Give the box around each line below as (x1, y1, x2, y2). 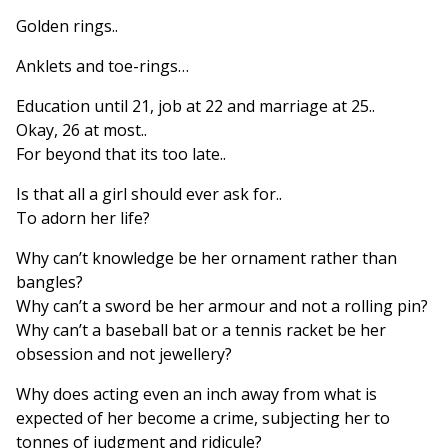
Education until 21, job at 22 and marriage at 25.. (16, 95, 375, 118)
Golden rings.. (16, 15, 118, 38)
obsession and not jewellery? (16, 343, 232, 366)
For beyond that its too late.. (16, 143, 226, 166)
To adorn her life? (16, 207, 150, 230)
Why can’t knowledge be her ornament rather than (16, 247, 397, 270)
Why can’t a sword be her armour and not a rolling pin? (16, 295, 428, 318)
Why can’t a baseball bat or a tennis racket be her (16, 319, 386, 342)
